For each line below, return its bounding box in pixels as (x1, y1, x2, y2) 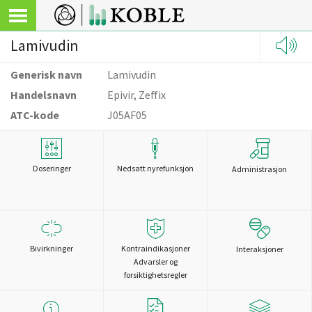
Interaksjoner (235, 244, 283, 254)
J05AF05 (107, 108, 148, 122)
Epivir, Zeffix (107, 88, 166, 102)
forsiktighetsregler (123, 270, 187, 280)
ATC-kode (10, 108, 59, 122)
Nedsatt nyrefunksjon (117, 163, 194, 173)
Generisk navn (10, 68, 82, 81)
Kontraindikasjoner (120, 243, 190, 253)
